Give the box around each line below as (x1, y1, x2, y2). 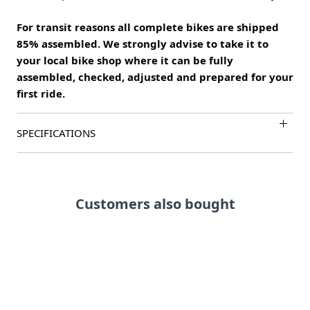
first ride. (17, 86, 65, 101)
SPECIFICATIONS (17, 126, 95, 140)
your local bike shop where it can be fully (17, 53, 233, 68)
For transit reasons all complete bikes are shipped (17, 20, 279, 35)
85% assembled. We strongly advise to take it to (17, 37, 268, 51)
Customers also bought (75, 194, 235, 214)
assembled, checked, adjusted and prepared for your (17, 70, 293, 84)
